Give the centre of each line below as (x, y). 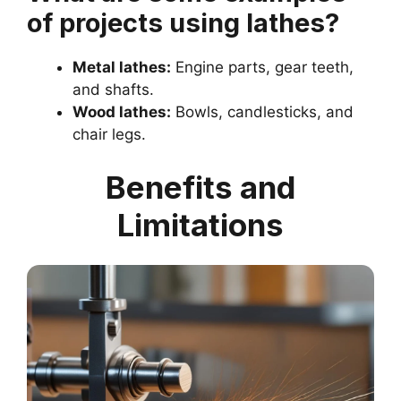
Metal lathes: (122, 67)
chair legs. (109, 134)
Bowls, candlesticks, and (262, 111)
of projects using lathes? (183, 22)
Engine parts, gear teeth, (262, 67)
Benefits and (200, 188)
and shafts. (113, 89)
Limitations (200, 225)
